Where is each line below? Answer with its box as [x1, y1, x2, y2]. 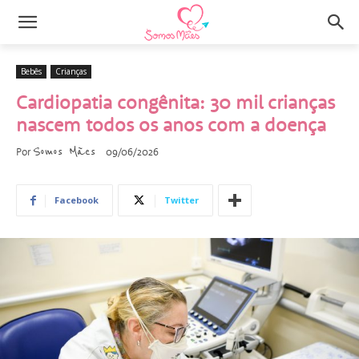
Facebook [54, 194, 99, 206]
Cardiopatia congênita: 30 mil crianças [16, 90, 335, 114]
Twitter [164, 194, 199, 206]
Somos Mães [33, 142, 95, 161]
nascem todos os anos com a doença [16, 112, 326, 136]
